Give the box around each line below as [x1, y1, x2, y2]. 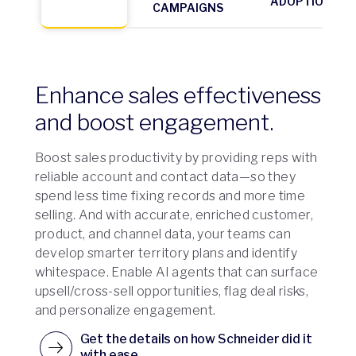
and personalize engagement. [34, 303, 216, 319]
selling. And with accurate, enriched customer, [34, 207, 314, 223]
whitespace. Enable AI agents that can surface [34, 265, 319, 281]
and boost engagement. [34, 109, 274, 137]
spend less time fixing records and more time [34, 188, 306, 204]
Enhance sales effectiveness [34, 82, 321, 110]
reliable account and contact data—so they [34, 169, 296, 185]
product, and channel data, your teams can [34, 226, 292, 242]
